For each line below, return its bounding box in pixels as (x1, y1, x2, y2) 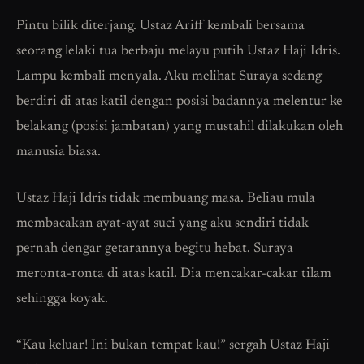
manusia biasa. (16, 145, 101, 160)
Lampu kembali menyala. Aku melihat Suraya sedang (16, 70, 322, 84)
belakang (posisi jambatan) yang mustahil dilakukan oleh (16, 120, 343, 135)
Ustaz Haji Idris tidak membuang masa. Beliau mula (16, 192, 315, 206)
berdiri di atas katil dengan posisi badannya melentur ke (16, 95, 343, 110)
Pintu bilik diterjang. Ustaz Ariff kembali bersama (16, 19, 305, 34)
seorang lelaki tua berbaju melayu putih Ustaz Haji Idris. (16, 45, 340, 59)
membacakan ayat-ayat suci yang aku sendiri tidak (16, 217, 309, 232)
